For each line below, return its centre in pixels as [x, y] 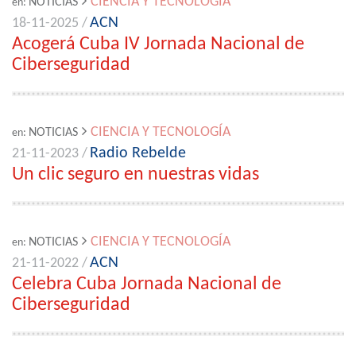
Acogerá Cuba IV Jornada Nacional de [158, 44]
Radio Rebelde [138, 153]
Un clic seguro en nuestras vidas [135, 175]
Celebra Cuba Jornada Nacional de [147, 284]
